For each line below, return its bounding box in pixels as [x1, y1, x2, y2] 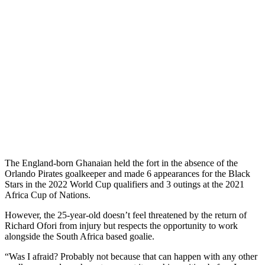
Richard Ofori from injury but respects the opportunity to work [5, 220, 238, 231]
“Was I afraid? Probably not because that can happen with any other [5, 251, 257, 261]
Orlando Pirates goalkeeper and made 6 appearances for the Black [5, 168, 250, 179]
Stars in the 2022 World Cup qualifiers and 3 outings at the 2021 [5, 179, 244, 189]
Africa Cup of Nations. [5, 189, 91, 200]
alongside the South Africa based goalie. [5, 231, 154, 241]
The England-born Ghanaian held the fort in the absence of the [5, 157, 238, 168]
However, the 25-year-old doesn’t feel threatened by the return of [5, 209, 247, 220]
